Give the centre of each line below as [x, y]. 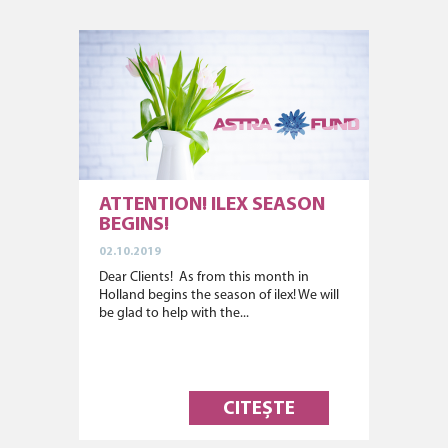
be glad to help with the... [174, 313]
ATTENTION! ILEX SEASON [212, 205]
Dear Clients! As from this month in [204, 277]
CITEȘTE [259, 409]
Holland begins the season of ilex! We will [219, 295]
